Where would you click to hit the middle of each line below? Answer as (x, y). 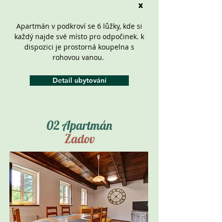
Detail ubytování (79, 80)
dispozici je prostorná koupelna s (79, 47)
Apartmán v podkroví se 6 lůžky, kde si (79, 26)
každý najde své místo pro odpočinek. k (79, 36)
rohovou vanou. (79, 57)
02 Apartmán (79, 125)
